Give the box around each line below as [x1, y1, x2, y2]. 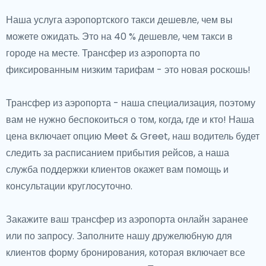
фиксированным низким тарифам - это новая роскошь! [6, 63, 253, 77]
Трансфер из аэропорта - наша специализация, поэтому [6, 96, 255, 110]
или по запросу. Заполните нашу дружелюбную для [6, 229, 232, 243]
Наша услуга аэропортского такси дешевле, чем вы [6, 13, 233, 27]
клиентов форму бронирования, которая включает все [6, 246, 245, 259]
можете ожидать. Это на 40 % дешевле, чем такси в [6, 30, 233, 43]
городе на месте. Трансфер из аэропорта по [6, 46, 200, 60]
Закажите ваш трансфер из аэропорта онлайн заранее [6, 213, 248, 226]
